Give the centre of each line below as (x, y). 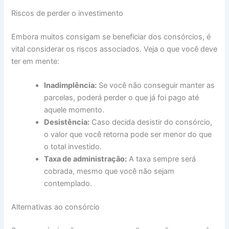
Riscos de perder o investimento (67, 14)
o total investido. (73, 147)
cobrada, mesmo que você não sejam (109, 171)
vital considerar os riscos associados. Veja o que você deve (114, 49)
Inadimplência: (71, 86)
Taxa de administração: (86, 159)
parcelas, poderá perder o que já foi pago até (122, 98)
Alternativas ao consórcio (56, 207)
